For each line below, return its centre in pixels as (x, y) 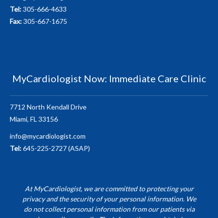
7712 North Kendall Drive (48, 107)
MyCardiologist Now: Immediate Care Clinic (109, 78)
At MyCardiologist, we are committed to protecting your (109, 189)
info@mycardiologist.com (48, 136)
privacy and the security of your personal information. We (109, 199)
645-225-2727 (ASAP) (56, 148)
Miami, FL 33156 (34, 119)
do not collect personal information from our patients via (109, 209)
